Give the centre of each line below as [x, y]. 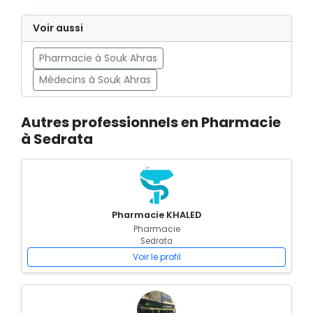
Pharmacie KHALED [156, 215]
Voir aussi [58, 28]
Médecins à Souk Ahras [95, 80]
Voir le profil [156, 257]
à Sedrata [57, 139]
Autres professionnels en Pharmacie [151, 122]
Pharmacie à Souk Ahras [98, 58]
